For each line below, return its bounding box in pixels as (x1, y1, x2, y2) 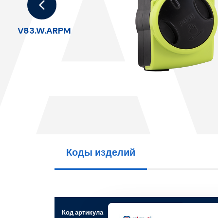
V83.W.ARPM (18, 24, 72, 36)
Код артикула (62, 208, 104, 217)
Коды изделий (66, 145, 136, 159)
